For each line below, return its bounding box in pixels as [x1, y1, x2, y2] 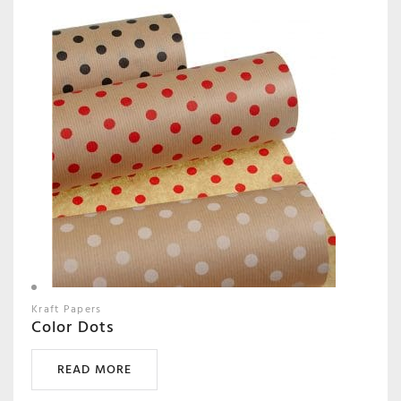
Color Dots [31, 313, 115, 340]
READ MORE [57, 358, 132, 380]
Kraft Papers [31, 300, 102, 318]
